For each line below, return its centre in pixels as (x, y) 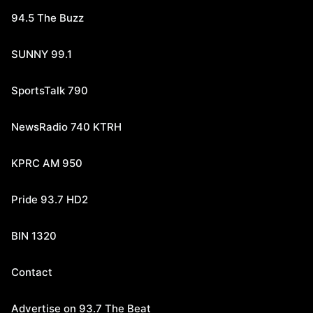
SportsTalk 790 (50, 90)
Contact (32, 272)
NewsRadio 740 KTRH (66, 127)
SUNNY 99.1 (42, 54)
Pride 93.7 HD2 (50, 199)
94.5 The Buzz (48, 18)
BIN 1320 (34, 236)
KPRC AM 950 (47, 163)
